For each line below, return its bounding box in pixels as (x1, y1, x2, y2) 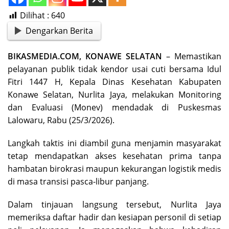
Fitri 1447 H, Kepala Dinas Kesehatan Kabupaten (8, 76, 221, 87)
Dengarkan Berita (26, 25, 94, 36)
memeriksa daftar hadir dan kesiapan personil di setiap (8, 211, 221, 223)
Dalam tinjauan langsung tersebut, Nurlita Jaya (8, 198, 221, 210)
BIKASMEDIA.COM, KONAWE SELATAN (8, 50, 162, 62)
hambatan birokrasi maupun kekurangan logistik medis (8, 163, 221, 174)
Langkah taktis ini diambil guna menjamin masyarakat (8, 137, 221, 149)
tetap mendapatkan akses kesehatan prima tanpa (8, 150, 221, 162)
